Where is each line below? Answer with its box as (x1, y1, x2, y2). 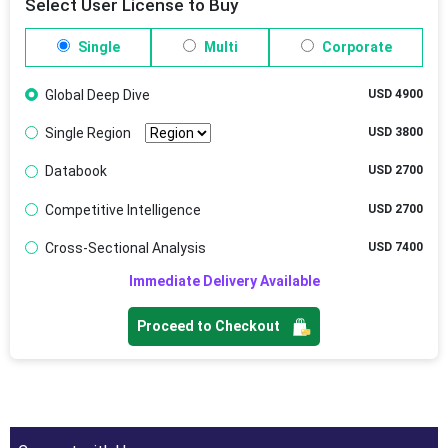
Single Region (44, 125, 131, 142)
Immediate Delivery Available (128, 272, 320, 289)
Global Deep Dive (44, 86, 150, 103)
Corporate (318, 38, 392, 55)
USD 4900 (368, 86, 423, 101)
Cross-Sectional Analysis (44, 239, 206, 256)
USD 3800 (368, 125, 423, 140)
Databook (44, 163, 107, 180)
